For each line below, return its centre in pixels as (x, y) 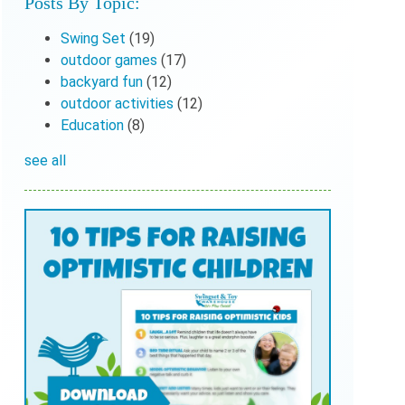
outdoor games (110, 60)
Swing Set (94, 38)
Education (94, 125)
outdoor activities (118, 103)
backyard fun (103, 81)
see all (45, 160)
